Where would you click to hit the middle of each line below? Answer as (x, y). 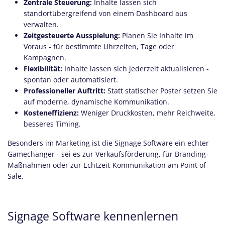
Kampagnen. (45, 58)
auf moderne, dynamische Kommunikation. (96, 102)
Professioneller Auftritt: (65, 91)
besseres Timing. (52, 124)
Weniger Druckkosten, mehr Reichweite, (147, 113)
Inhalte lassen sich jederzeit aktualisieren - (136, 69)
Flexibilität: (43, 69)
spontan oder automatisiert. (71, 80)
